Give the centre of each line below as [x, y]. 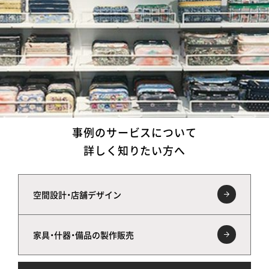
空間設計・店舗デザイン [77, 194]
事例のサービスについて [134, 132]
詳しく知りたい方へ [134, 150]
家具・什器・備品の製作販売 [83, 234]
